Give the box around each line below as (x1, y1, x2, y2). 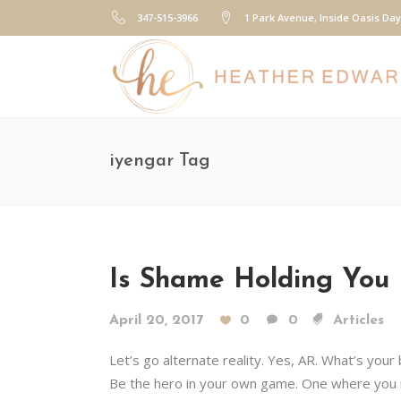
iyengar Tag (109, 152, 210, 170)
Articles (333, 313, 384, 328)
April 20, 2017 (109, 313, 203, 328)
